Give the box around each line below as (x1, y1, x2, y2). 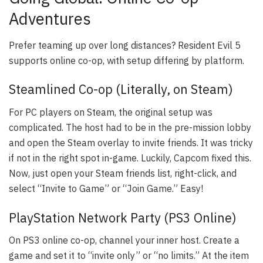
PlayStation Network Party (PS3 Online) (9, 209, 237, 226)
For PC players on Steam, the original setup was (9, 106, 213, 119)
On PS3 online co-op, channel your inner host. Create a (9, 234, 240, 247)
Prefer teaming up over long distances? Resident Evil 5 (9, 39, 241, 51)
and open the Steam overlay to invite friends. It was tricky (9, 137, 253, 149)
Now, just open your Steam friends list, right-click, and (9, 167, 237, 180)
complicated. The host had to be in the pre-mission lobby (9, 122, 251, 134)
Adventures (9, 8, 91, 29)
